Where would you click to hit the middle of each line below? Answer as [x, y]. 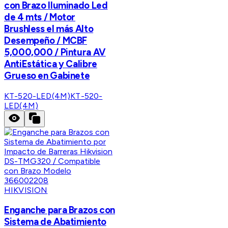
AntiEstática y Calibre [51, 64]
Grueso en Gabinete [47, 75]
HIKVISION [26, 190]
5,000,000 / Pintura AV [55, 52]
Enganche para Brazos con [60, 210]
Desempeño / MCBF [46, 40]
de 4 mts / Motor [40, 17]
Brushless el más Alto [49, 28]
